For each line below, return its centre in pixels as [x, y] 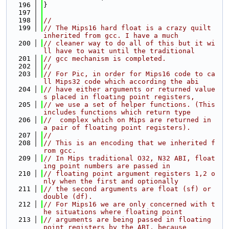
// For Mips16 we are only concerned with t [129, 204]
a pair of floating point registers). [117, 128]
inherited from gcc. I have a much [111, 36]
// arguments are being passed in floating [127, 220]
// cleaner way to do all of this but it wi [129, 43]
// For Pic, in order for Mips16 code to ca [129, 74]
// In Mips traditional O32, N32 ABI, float [129, 158]
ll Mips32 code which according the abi [121, 82]
